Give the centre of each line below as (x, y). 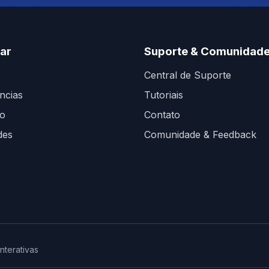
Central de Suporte (188, 75)
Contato (162, 115)
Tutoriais (164, 95)
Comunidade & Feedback (200, 134)
